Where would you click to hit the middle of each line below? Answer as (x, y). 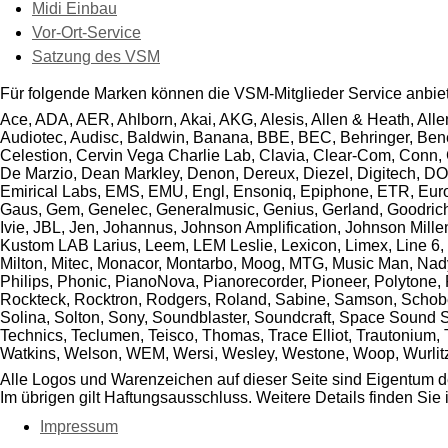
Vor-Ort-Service (86, 32)
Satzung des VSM (96, 56)
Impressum (79, 426)
